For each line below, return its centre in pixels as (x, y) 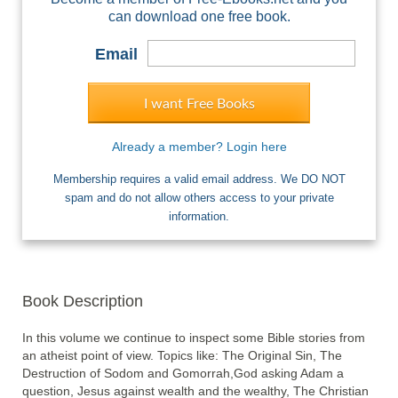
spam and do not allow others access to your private (199, 198)
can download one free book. (199, 17)
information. (199, 217)
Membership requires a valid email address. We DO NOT (199, 179)
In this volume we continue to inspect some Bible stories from (194, 338)
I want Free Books (199, 104)
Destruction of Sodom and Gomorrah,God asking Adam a (183, 374)
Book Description (83, 302)
